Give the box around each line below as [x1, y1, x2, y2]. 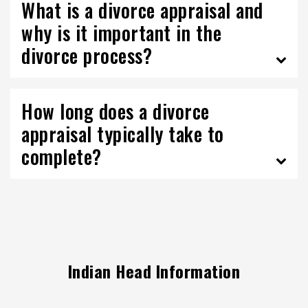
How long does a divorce [21, 97, 210, 125]
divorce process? [21, 41, 152, 69]
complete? [21, 142, 102, 170]
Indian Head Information [67, 258, 241, 283]
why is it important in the [21, 19, 221, 47]
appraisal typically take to [21, 120, 224, 148]
